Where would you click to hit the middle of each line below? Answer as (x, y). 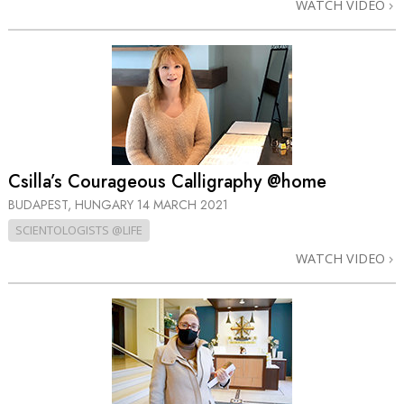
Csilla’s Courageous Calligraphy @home (167, 182)
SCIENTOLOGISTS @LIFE (79, 230)
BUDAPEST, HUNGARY (73, 204)
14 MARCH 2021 (183, 204)
